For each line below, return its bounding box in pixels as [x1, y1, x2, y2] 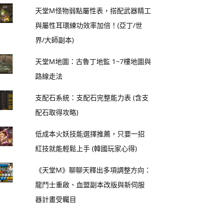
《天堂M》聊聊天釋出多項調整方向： [35, 165, 152, 175]
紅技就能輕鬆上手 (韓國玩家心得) [35, 144, 137, 153]
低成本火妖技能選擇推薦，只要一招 [35, 129, 145, 139]
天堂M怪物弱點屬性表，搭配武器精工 [35, 6, 152, 16]
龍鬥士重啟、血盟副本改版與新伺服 [35, 180, 145, 190]
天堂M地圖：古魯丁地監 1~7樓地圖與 [35, 57, 152, 66]
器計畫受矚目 [35, 195, 77, 204]
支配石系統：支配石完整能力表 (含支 [35, 93, 149, 103]
